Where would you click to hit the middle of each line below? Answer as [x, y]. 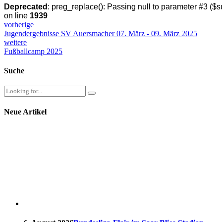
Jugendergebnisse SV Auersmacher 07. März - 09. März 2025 [101, 33]
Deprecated [26, 6]
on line [17, 15]
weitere [15, 42]
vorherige [19, 24]
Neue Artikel [25, 111]
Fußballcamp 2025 [33, 51]
